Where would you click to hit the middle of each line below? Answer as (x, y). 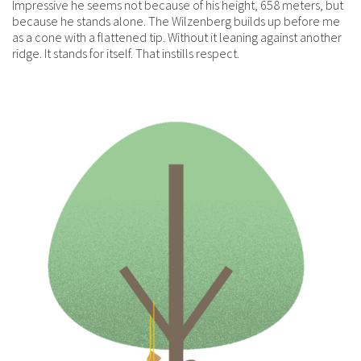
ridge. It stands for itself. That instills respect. (126, 53)
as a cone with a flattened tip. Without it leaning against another (177, 37)
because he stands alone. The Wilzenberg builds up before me (176, 21)
